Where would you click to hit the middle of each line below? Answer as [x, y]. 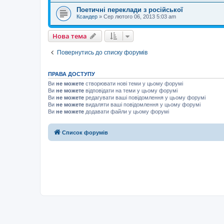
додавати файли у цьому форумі [126, 112]
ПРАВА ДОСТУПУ [71, 74]
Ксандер [87, 16]
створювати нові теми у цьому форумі [133, 84]
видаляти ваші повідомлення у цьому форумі [142, 105]
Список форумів [85, 132]
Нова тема [70, 36]
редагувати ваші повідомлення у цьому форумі [145, 98]
